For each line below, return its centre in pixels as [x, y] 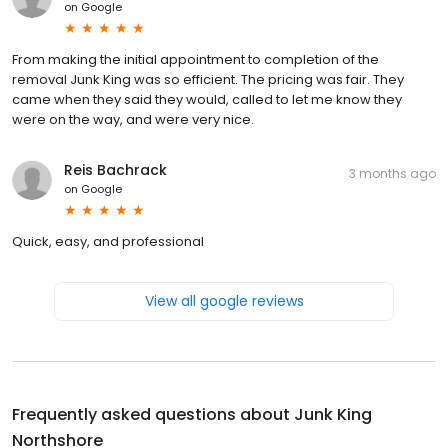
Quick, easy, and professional [108, 241]
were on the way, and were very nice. [133, 119]
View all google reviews [224, 300]
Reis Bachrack [115, 169]
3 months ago [392, 173]
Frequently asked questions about [153, 414]
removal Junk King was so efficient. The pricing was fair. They [208, 79]
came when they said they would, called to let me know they [207, 99]
